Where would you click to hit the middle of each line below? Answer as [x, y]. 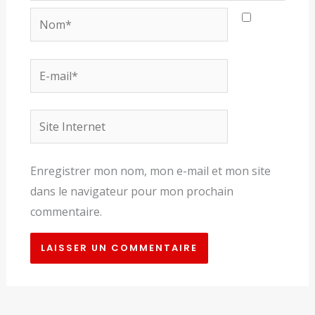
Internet [51, 140]
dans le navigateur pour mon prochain [131, 192]
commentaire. [66, 212]
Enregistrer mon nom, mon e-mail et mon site [150, 171]
